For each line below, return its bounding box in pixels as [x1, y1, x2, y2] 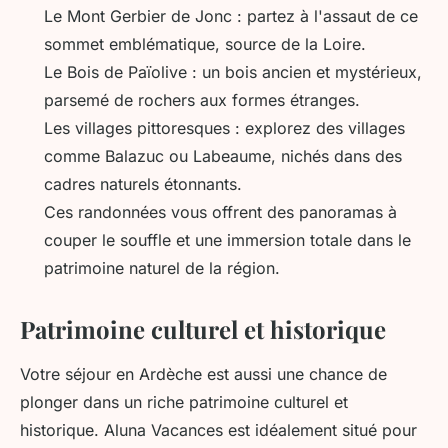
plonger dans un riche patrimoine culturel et [20, 392, 348, 413]
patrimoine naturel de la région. [44, 258, 280, 279]
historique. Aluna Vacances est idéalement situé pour [20, 420, 417, 441]
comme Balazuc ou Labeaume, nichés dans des [44, 146, 402, 167]
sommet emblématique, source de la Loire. [44, 34, 366, 55]
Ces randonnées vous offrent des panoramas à [44, 202, 397, 223]
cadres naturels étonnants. [44, 174, 242, 195]
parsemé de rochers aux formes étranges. [44, 90, 360, 111]
